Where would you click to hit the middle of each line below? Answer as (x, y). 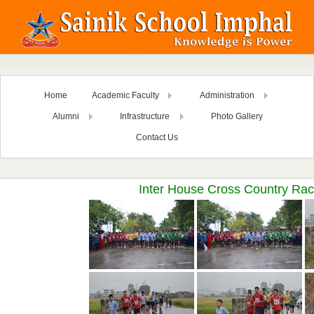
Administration (227, 95)
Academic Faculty (125, 95)
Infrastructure (145, 116)
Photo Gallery (237, 116)
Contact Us (157, 137)
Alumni (66, 116)
